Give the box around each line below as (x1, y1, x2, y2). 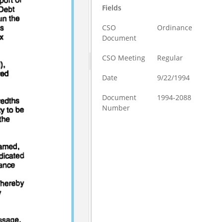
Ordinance (157, 23, 193, 32)
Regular (157, 53, 183, 62)
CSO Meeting (102, 53, 146, 62)
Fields (102, 3, 122, 12)
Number (102, 103, 130, 112)
